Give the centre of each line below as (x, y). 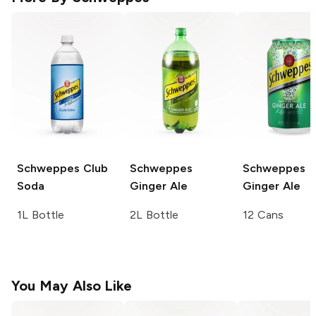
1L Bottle (41, 215)
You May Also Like (72, 286)
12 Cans (263, 215)
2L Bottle (154, 215)
